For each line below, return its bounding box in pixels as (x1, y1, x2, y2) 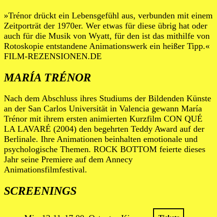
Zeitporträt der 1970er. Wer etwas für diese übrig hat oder (4, 20, 207, 31)
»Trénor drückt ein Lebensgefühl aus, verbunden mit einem (4, 10, 213, 20)
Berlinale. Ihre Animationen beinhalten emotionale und (4, 134, 198, 144)
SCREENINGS (4, 185, 77, 198)
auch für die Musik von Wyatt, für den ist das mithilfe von (4, 31, 210, 41)
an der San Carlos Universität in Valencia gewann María (4, 104, 202, 114)
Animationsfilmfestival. (4, 165, 87, 175)
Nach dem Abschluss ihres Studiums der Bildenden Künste (4, 93, 211, 104)
